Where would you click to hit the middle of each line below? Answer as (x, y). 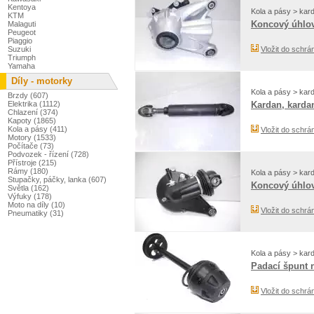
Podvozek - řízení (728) (49, 154)
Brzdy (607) (28, 95)
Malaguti (22, 23)
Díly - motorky (41, 81)
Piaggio (20, 40)
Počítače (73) (31, 145)
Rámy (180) (28, 171)
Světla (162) (29, 187)
